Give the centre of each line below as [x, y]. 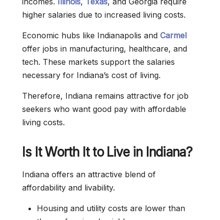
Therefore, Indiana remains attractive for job [105, 96]
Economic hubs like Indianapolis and [91, 35]
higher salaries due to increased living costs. [104, 15]
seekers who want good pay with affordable [104, 109]
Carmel [173, 35]
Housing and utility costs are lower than [111, 208]
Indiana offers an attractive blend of [89, 174]
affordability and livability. [69, 188]
